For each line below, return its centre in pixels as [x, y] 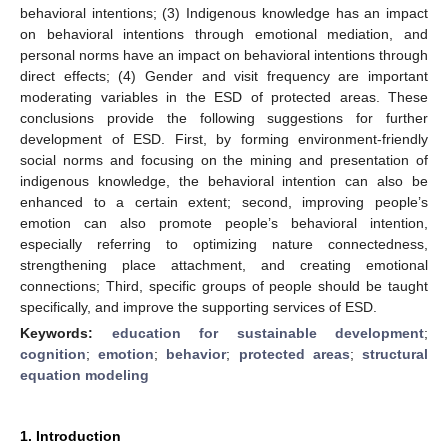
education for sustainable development [267, 332]
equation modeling [84, 374]
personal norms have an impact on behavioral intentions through [224, 54]
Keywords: [66, 332]
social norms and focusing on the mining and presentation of [224, 159]
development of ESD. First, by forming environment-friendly [224, 138]
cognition [53, 353]
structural [395, 353]
